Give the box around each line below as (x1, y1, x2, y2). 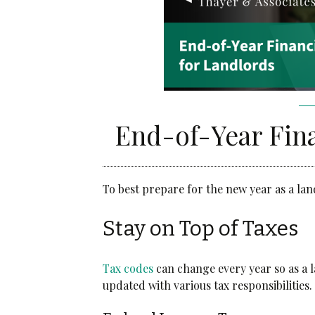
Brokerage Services (136, 63, 222, 77)
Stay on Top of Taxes (103, 215, 299, 241)
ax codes (110, 260, 154, 276)
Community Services (136, 13, 226, 27)
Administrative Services (136, 38, 239, 52)
